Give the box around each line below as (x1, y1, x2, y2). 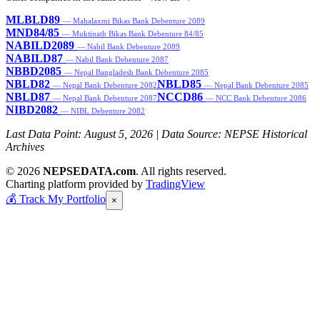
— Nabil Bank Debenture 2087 (66, 55, 169, 64)
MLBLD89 (6, 14, 60, 26)
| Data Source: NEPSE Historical (153, 128, 307, 141)
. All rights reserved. (136, 165, 226, 178)
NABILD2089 (6, 39, 74, 52)
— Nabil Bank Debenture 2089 (77, 42, 180, 51)
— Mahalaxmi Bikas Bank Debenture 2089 (63, 16, 205, 26)
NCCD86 (157, 91, 203, 104)
